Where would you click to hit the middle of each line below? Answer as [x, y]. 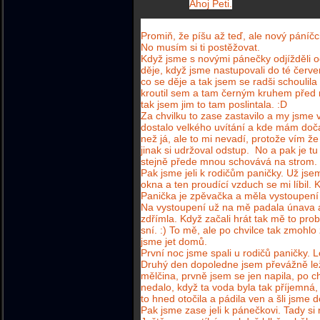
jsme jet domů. [174, 241]
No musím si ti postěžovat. [200, 47]
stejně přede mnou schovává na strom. [229, 161]
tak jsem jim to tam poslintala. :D [214, 104]
